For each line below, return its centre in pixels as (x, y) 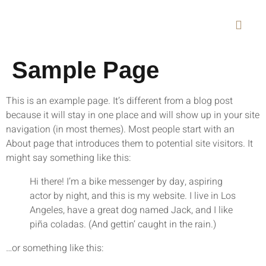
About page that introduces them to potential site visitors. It (129, 144)
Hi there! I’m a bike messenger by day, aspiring (126, 182)
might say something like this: (69, 158)
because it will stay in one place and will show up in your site (133, 115)
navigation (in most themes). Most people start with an (120, 129)
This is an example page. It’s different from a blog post (119, 101)
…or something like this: (55, 248)
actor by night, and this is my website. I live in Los (133, 196)
